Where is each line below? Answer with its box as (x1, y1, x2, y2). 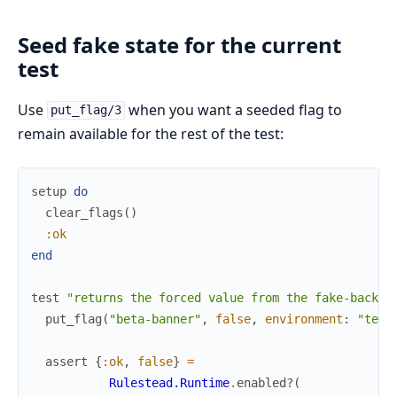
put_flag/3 (50, 103, 121, 118)
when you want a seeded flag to (124, 99, 342, 120)
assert (45, 354, 88, 369)
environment (265, 311, 343, 326)
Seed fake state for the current (18, 29, 341, 59)
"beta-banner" (109, 311, 201, 326)
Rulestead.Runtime (109, 375, 230, 390)
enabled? (237, 375, 293, 390)
